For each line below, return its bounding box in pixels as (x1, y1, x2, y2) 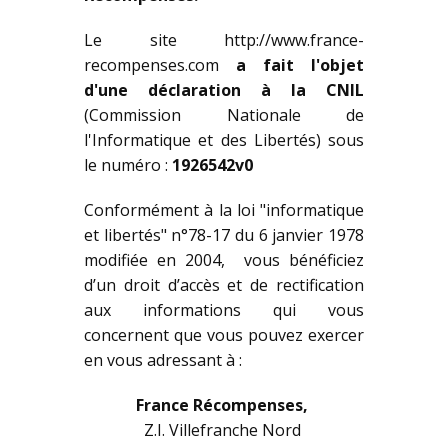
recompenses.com (84, 54, 236, 77)
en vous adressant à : (84, 349, 242, 372)
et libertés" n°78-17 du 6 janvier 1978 (84, 224, 364, 247)
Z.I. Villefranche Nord (143, 419, 305, 442)
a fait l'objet (236, 54, 364, 77)
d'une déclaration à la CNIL (84, 79, 364, 102)
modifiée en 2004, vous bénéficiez (84, 249, 364, 272)
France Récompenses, (136, 394, 312, 417)
